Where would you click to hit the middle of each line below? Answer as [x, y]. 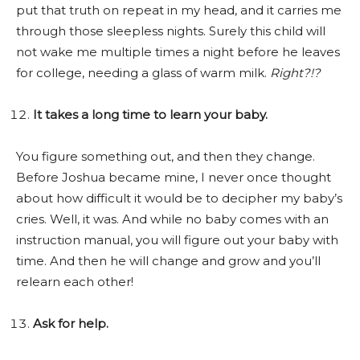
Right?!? [295, 72]
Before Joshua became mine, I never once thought [174, 177]
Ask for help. [72, 323]
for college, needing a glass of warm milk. [143, 72]
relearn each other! [76, 281]
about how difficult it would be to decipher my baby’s [179, 198]
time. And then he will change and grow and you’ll [168, 260]
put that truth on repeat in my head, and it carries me [179, 10]
